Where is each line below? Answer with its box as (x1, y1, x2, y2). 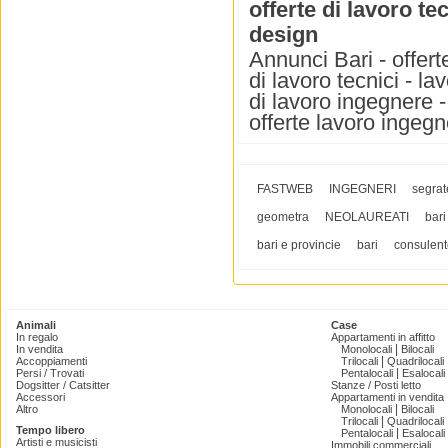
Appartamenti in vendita (331, 391, 444, 404)
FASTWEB (257, 182, 313, 197)
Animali (16, 319, 56, 332)
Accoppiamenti (16, 355, 87, 368)
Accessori (16, 391, 65, 404)
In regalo (16, 331, 58, 344)
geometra (257, 210, 309, 225)
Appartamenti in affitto (331, 331, 435, 344)
